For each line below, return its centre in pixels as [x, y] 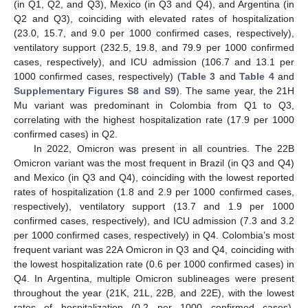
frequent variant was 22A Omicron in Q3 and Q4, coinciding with [154, 250]
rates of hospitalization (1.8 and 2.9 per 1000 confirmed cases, [154, 192]
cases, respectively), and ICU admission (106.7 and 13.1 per [154, 62]
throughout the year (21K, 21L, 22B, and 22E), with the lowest [154, 293]
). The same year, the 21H [235, 91]
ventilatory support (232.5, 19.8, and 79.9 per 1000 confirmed [154, 48]
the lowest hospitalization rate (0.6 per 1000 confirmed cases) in [154, 264]
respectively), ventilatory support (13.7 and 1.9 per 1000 [154, 207]
